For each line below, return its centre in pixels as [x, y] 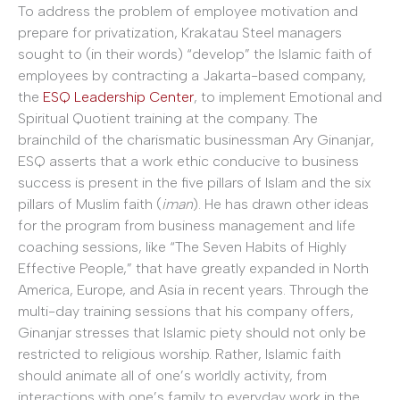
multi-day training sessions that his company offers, [186, 311]
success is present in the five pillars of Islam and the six [195, 182]
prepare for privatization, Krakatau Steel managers [180, 32]
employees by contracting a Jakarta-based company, [192, 75]
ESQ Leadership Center [118, 96]
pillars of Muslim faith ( [90, 204]
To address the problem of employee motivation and [188, 11]
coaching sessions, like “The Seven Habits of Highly [182, 246]
